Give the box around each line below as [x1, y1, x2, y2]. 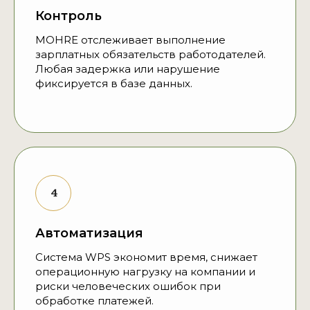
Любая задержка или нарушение [35, 62, 220, 76]
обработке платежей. [35, 294, 154, 308]
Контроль [35, 8, 102, 24]
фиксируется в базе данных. [35, 77, 192, 91]
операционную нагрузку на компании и [35, 265, 255, 279]
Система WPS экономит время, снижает [35, 250, 257, 264]
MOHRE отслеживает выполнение [35, 33, 226, 47]
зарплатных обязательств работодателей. [35, 48, 266, 62]
